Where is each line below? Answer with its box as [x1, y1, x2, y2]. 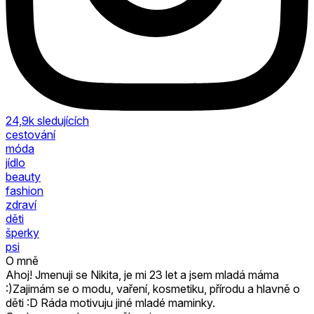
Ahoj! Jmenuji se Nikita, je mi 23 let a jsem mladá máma [6, 267, 279, 282]
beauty [6, 169, 41, 184]
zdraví [6, 197, 36, 212]
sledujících [37, 113, 89, 128]
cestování [6, 127, 55, 142]
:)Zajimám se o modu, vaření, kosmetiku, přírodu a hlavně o [6, 281, 300, 296]
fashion [6, 183, 43, 198]
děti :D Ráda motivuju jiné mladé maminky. [6, 295, 215, 310]
